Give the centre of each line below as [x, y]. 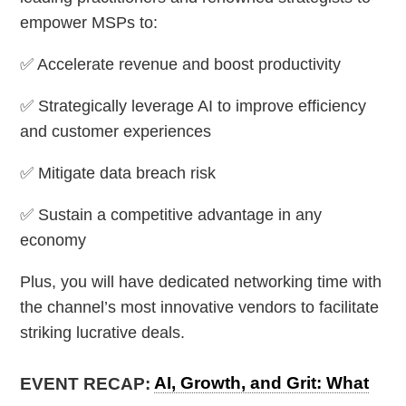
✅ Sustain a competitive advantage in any [171, 215]
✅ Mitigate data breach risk [118, 173]
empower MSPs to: [89, 23]
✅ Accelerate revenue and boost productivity [181, 64]
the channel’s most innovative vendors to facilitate [200, 307]
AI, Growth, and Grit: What [262, 383]
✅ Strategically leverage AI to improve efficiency [193, 106]
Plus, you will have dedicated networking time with [201, 282]
